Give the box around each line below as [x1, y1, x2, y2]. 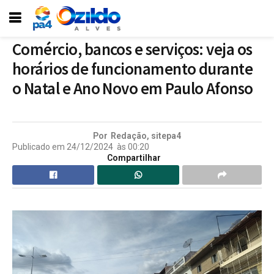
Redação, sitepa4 [111, 130, 181, 141]
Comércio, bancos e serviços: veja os [12, 39, 253, 60]
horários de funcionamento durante [12, 58, 253, 80]
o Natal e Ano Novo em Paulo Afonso [12, 78, 253, 99]
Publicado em [12, 141, 65, 152]
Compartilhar [107, 152, 161, 163]
